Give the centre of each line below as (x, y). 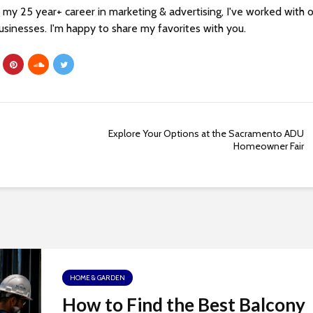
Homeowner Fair (269, 146)
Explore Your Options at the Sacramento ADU (206, 134)
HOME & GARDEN (97, 278)
